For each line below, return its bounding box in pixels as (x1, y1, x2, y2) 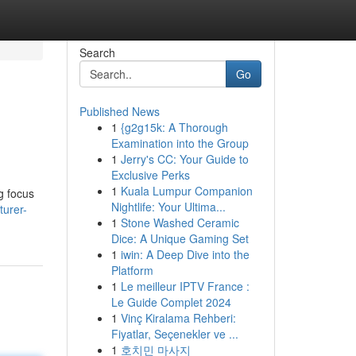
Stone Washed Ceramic (120, 215, 239, 230)
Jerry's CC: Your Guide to (120, 151, 249, 167)
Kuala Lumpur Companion (120, 183, 253, 199)
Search (79, 44, 115, 60)
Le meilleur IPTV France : (120, 278, 250, 294)
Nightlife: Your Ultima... (110, 199, 226, 215)
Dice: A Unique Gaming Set (110, 230, 249, 246)
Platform (110, 262, 153, 278)
